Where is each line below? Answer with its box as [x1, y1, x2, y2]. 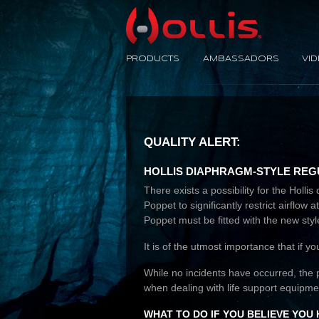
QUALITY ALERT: [144, 135, 241, 149]
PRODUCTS [126, 55, 179, 63]
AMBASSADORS [202, 55, 279, 63]
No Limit [261, 9, 298, 20]
